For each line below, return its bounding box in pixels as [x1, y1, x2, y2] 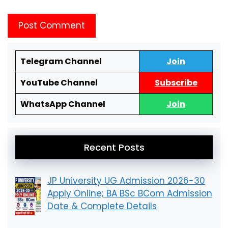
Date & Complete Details [47, 200, 157, 213]
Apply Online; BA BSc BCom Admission [47, 187, 212, 200]
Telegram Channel [20, 55, 102, 68]
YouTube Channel [20, 77, 98, 89]
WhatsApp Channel [20, 98, 105, 110]
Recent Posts [83, 141, 145, 154]
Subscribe [154, 77, 197, 89]
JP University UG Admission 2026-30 [47, 175, 205, 187]
